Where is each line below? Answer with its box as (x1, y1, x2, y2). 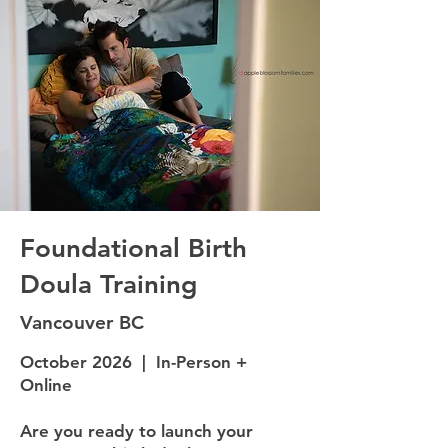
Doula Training (20, 269, 197, 300)
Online (20, 375, 72, 395)
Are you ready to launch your (20, 421, 253, 441)
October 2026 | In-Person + (20, 352, 247, 372)
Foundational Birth (20, 233, 247, 264)
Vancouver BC (20, 311, 144, 334)
